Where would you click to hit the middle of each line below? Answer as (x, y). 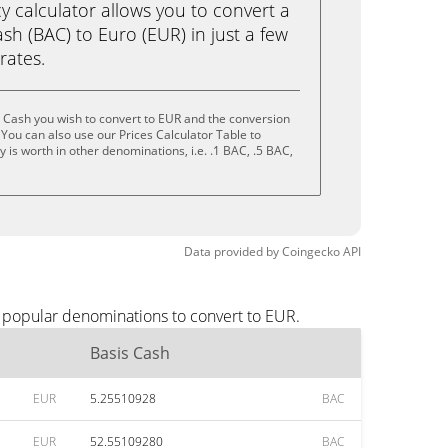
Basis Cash (130, 353)
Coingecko (311, 251)
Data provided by (231, 251)
